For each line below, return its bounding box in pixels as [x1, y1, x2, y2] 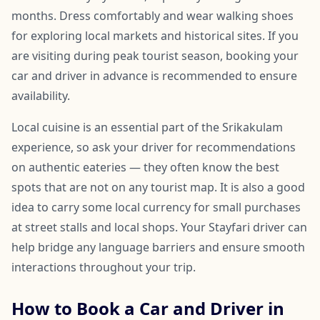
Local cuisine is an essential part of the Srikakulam [11, 119, 283, 135]
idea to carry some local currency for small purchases [11, 199, 301, 215]
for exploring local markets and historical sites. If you [11, 27, 299, 44]
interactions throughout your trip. [11, 259, 196, 275]
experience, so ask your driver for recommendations [11, 139, 296, 155]
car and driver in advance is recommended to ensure [11, 67, 297, 84]
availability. [11, 87, 70, 104]
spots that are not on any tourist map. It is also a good [11, 179, 305, 195]
